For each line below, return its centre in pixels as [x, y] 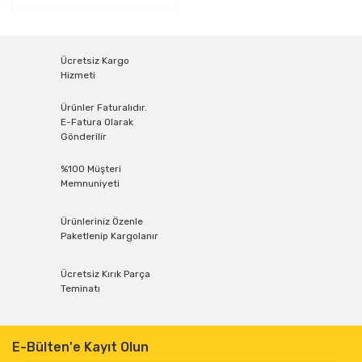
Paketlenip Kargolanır [109, 236]
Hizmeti [78, 75]
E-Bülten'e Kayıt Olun [80, 347]
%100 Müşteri [91, 169]
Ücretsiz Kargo [95, 61]
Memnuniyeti [90, 183]
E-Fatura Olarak [97, 122]
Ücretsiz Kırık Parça [105, 274]
